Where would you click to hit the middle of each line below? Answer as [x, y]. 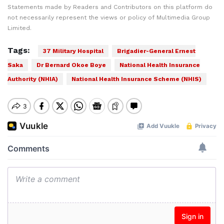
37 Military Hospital [73, 51]
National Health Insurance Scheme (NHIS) [136, 79]
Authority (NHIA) [33, 79]
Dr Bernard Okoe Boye [71, 65]
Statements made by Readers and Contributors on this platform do [110, 7]
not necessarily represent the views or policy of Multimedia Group [109, 17]
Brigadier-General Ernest [156, 51]
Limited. [19, 28]
